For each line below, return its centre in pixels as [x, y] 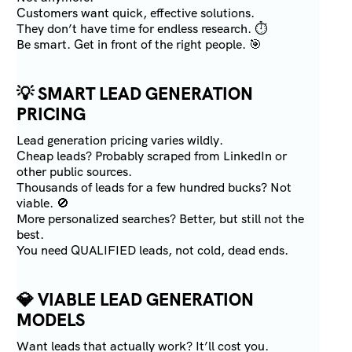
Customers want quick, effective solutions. [136, 13]
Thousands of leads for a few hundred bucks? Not [154, 188]
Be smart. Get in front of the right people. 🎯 [139, 45]
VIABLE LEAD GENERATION [146, 300]
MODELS [51, 321]
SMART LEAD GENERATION [146, 94]
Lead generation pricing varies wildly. [120, 141]
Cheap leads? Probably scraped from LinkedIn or [152, 156]
